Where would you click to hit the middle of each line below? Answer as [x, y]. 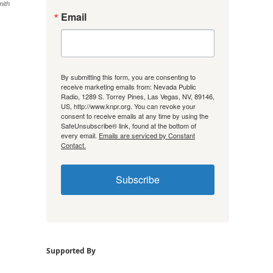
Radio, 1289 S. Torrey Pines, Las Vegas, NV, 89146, [138, 96]
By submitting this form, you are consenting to [128, 76]
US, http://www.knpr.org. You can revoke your [128, 106]
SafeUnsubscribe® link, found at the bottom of [129, 125]
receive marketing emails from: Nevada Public [129, 86]
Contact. [73, 145]
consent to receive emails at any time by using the [135, 115]
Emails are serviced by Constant [147, 135]
